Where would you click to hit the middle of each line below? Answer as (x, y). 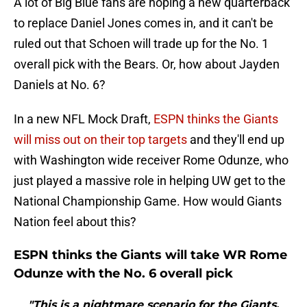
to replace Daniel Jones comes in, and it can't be (144, 23)
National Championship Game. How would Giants (148, 201)
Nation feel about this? (75, 222)
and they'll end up (236, 140)
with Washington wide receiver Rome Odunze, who (151, 160)
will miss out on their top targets (100, 140)
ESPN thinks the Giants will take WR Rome (150, 255)
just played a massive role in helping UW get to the (150, 181)
